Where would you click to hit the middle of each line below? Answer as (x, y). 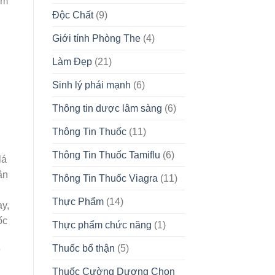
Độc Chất (72, 15)
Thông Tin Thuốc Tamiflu (106, 155)
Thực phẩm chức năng (102, 225)
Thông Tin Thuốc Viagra (105, 178)
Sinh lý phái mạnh (91, 85)
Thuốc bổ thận (83, 248)
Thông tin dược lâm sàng (107, 108)
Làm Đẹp (72, 61)
